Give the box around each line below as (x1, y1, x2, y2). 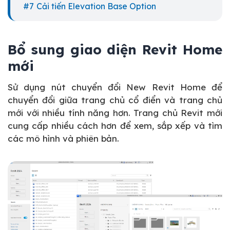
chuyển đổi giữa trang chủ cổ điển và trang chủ (8, 94, 222, 106)
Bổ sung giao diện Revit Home (8, 41, 222, 59)
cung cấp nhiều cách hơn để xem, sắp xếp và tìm (8, 120, 222, 131)
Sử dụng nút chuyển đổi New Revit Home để (8, 82, 222, 93)
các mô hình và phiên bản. (8, 133, 119, 144)
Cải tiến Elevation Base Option (36, 1, 156, 12)
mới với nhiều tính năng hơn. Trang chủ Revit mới (8, 107, 222, 119)
